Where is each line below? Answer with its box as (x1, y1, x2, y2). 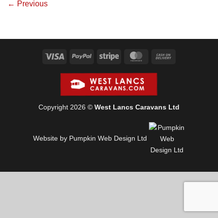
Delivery (173, 73, 198, 82)
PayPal (91, 51, 112, 59)
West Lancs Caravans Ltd (94, 103, 180, 111)
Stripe (118, 51, 136, 59)
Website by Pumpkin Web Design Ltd (33, 134, 147, 143)
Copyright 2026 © (38, 103, 94, 111)
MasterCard (145, 51, 182, 59)
